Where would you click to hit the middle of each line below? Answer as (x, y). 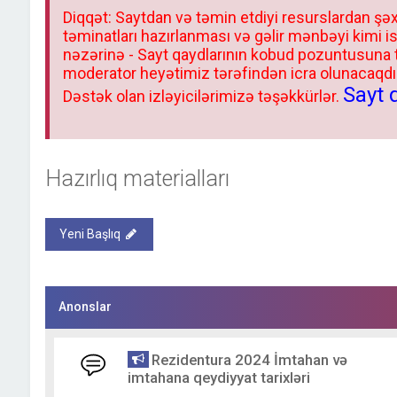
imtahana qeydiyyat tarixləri (218, 378)
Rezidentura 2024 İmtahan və (249, 360)
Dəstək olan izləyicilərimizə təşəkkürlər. (202, 96)
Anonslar (85, 307)
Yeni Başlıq (90, 234)
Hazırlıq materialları (137, 179)
